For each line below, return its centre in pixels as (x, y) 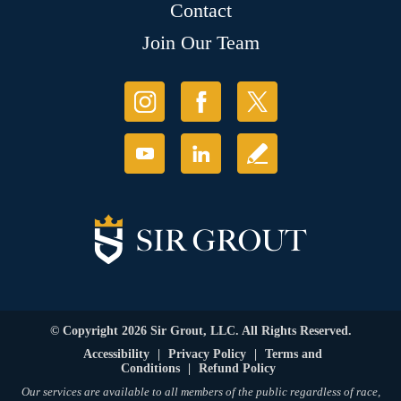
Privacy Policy (207, 354)
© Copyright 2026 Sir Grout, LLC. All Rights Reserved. (200, 331)
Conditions (150, 369)
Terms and (294, 354)
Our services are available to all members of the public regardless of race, (200, 392)
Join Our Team (200, 43)
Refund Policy (237, 369)
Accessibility (116, 354)
